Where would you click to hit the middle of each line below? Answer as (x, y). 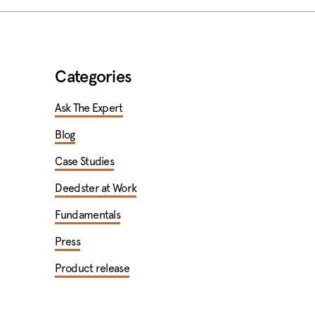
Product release (92, 268)
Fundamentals (88, 215)
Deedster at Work (96, 188)
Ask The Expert (89, 108)
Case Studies (85, 161)
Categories (94, 77)
